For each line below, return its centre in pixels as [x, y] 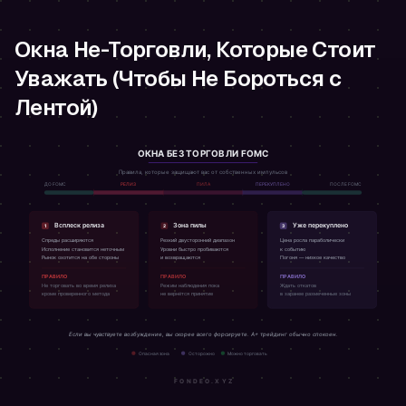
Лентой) [56, 108]
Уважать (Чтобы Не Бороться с [178, 79]
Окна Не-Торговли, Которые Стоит [195, 50]
